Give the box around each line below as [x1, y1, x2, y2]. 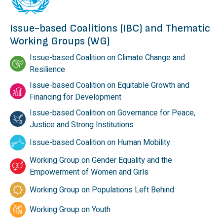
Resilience [30, 64, 65, 76]
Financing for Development [30, 91, 121, 104]
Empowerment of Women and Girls [30, 166, 148, 179]
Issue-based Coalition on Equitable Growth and [30, 79, 189, 92]
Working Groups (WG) [10, 35, 110, 48]
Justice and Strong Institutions [30, 119, 134, 131]
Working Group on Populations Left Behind [30, 184, 174, 196]
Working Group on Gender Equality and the [30, 154, 172, 167]
